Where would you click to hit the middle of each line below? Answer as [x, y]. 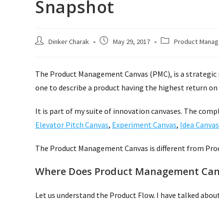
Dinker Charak [68, 41]
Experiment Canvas [144, 124]
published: [114, 51]
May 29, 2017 [131, 41]
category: [175, 51]
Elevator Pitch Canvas [72, 124]
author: [45, 51]
